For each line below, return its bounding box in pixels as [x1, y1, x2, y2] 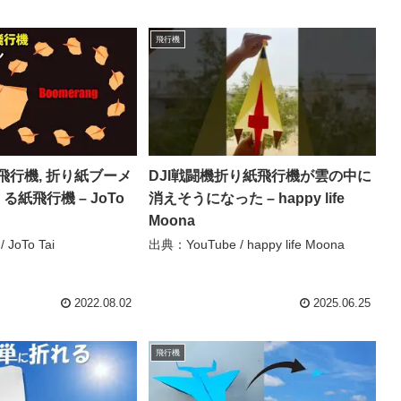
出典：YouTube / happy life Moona [148, 237, 345, 252]
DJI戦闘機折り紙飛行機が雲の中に [148, 168, 371, 184]
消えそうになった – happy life [148, 191, 345, 207]
